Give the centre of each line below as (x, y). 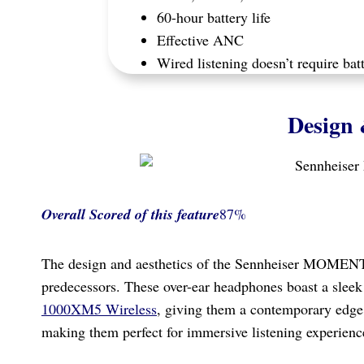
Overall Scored (86, 214)
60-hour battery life (214, 17)
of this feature (177, 214)
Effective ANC (201, 40)
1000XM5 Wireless (99, 309)
